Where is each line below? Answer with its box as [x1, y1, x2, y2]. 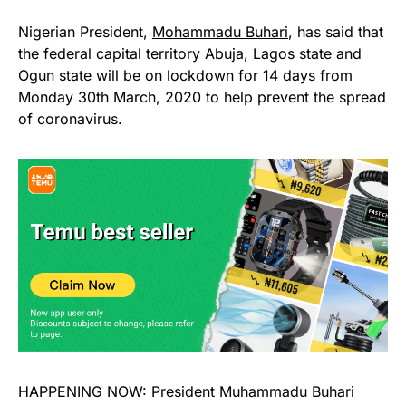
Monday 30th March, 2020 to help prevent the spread [18, 88, 386, 107]
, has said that [288, 23, 383, 42]
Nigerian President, [18, 23, 152, 42]
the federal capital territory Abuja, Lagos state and [18, 44, 362, 63]
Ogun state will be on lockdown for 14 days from [18, 66, 353, 85]
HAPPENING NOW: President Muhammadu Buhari [18, 382, 354, 401]
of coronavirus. [18, 110, 122, 129]
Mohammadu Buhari [152, 23, 288, 42]
